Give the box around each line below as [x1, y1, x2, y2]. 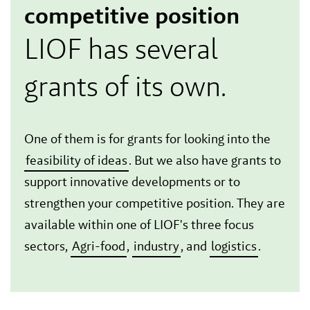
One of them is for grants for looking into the [24, 130, 271, 147]
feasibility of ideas [26, 152, 127, 169]
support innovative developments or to [24, 173, 240, 190]
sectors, [24, 237, 71, 255]
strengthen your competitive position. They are [24, 194, 285, 212]
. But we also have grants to [129, 152, 281, 169]
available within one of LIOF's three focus [24, 216, 254, 233]
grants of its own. [24, 68, 226, 104]
